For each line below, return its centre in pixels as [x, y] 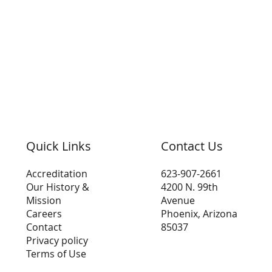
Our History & [57, 187]
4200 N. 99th [189, 187]
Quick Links [58, 146]
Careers [44, 213]
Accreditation [56, 173]
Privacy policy [57, 240]
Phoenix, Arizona [199, 213]
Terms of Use [56, 253]
